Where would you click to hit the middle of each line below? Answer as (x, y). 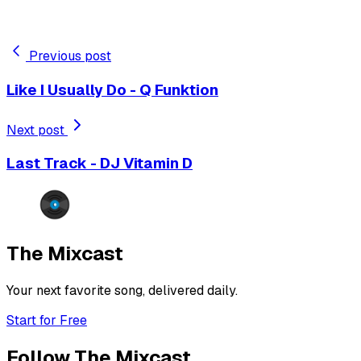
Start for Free (47, 320)
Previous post (70, 56)
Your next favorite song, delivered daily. (122, 290)
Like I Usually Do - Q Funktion (112, 89)
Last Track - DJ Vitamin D (100, 164)
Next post (37, 130)
